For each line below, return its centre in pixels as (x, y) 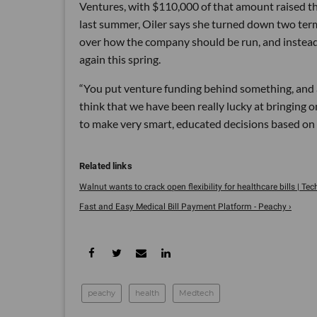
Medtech (196, 293)
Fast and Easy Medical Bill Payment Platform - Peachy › (185, 206)
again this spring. (120, 59)
